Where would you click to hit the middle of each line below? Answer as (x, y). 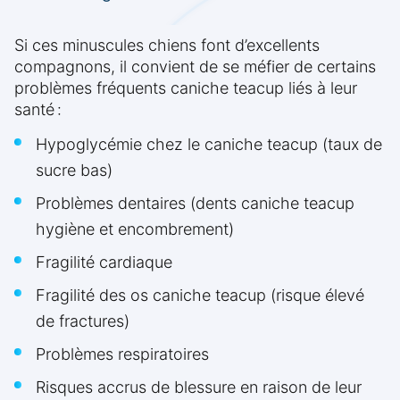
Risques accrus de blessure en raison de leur (199, 387)
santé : (38, 110)
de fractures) (83, 321)
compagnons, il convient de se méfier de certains (195, 67)
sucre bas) (74, 171)
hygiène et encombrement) (135, 229)
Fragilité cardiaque (104, 262)
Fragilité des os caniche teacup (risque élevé (200, 296)
